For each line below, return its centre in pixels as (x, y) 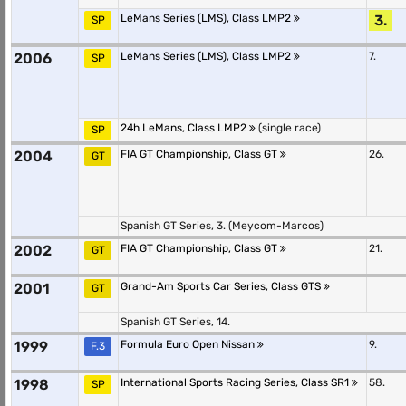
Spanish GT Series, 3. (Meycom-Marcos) (222, 226)
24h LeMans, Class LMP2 (185, 128)
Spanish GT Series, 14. (175, 322)
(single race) (288, 128)
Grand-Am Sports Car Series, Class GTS (222, 286)
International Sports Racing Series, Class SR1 (236, 382)
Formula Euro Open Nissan (189, 344)
